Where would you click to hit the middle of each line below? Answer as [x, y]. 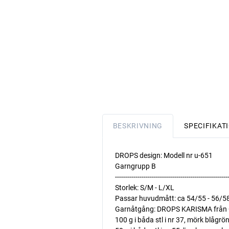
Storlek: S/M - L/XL [144, 188]
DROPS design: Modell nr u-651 [164, 155]
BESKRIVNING [138, 126]
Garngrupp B [135, 166]
